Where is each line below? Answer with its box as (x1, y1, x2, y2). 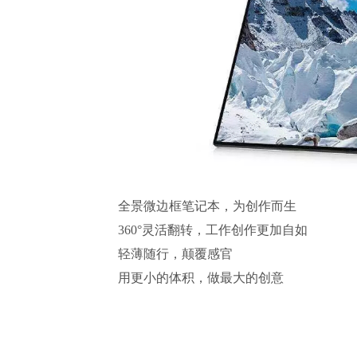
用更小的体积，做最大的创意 (118, 271, 284, 284)
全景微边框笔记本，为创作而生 (118, 199, 296, 213)
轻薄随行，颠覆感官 (118, 247, 233, 261)
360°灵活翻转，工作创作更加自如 (118, 223, 308, 237)
